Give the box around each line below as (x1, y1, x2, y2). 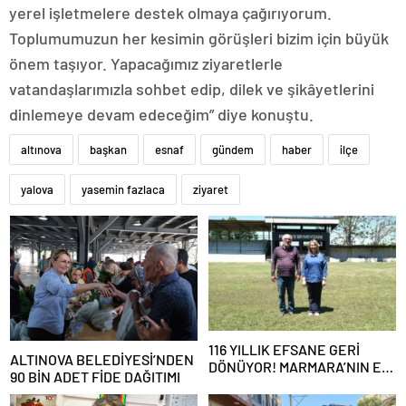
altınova (21, 142, 62, 158)
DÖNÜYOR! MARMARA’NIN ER (208, 358, 391, 376)
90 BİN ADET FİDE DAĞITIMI (10, 368, 180, 386)
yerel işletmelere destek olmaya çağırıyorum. (9, 3, 332, 24)
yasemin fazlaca (82, 182, 165, 198)
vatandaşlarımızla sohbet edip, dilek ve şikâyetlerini (9, 79, 374, 100)
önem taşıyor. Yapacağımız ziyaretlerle (9, 53, 283, 74)
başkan (90, 142, 127, 158)
